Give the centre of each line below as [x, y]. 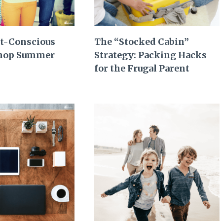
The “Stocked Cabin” [142, 41]
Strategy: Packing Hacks [151, 55]
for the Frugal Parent [142, 68]
